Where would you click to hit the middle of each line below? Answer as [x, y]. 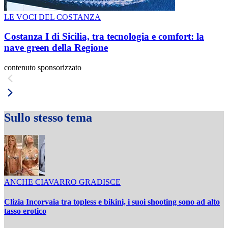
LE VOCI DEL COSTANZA [52, 17]
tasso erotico [25, 211]
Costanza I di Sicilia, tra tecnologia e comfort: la [104, 37]
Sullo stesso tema [48, 117]
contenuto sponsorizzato [43, 67]
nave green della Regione [56, 48]
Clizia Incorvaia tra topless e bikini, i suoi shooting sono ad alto [112, 202]
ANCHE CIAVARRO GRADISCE [62, 182]
